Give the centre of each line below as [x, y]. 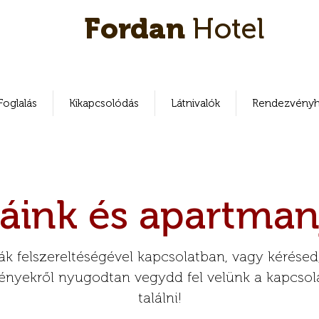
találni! [159, 298]
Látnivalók [195, 103]
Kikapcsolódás [104, 103]
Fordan [138, 28]
